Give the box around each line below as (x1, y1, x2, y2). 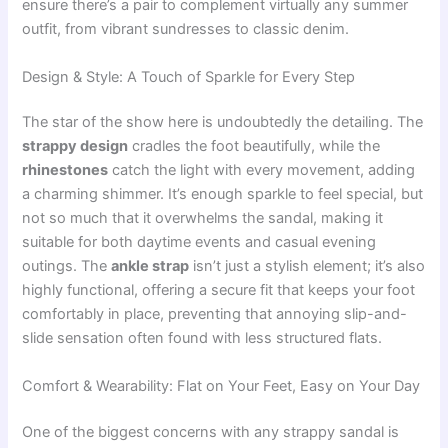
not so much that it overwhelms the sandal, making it (22, 209, 384, 228)
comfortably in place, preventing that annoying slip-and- (22, 305, 408, 324)
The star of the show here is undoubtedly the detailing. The (22, 113, 424, 132)
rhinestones (22, 161, 109, 180)
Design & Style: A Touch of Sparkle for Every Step (22, 67, 356, 86)
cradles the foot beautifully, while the (128, 137, 381, 156)
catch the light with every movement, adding (108, 161, 416, 180)
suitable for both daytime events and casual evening (22, 233, 377, 252)
